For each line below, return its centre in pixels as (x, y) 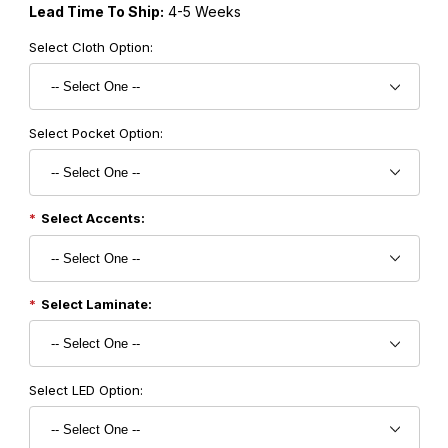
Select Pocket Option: (95, 132)
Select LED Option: (85, 389)
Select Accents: (92, 218)
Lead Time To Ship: (96, 11)
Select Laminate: (96, 303)
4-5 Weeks (202, 11)
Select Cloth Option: (90, 46)
